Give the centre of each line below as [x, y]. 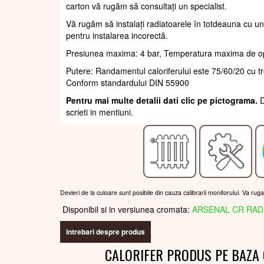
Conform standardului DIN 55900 [128, 83]
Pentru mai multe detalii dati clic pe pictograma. [163, 100]
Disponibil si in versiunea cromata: [126, 209]
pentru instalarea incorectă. [117, 36]
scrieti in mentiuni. [100, 112]
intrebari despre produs [105, 232]
